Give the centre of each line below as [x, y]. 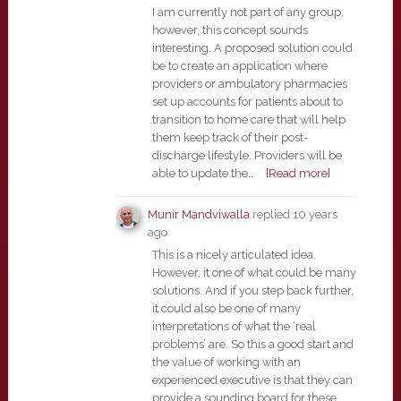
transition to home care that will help [248, 119]
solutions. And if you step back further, [252, 290]
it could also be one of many [226, 308]
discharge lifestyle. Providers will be [247, 155]
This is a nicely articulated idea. [234, 255]
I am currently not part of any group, [247, 12]
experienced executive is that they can [252, 380]
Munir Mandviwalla [198, 214]
